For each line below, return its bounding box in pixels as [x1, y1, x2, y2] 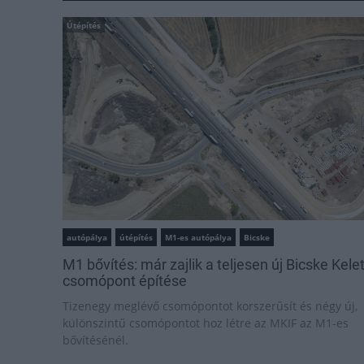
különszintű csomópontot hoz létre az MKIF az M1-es [63, 315, 349, 331]
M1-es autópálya [165, 232, 232, 243]
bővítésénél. [63, 332, 128, 348]
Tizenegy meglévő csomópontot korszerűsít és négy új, [63, 298, 357, 314]
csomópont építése [63, 272, 187, 289]
